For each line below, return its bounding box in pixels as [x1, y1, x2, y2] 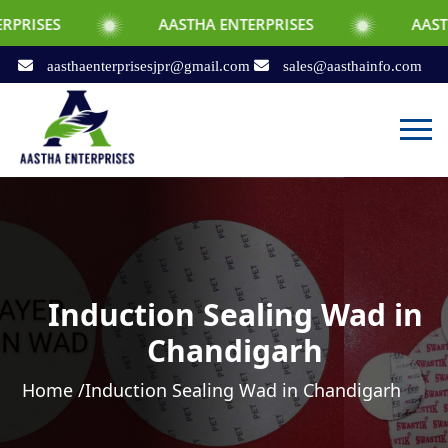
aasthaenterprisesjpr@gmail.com [42, 57, 254, 74]
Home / [22, 377, 86, 402]
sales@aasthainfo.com [278, 57, 422, 74]
